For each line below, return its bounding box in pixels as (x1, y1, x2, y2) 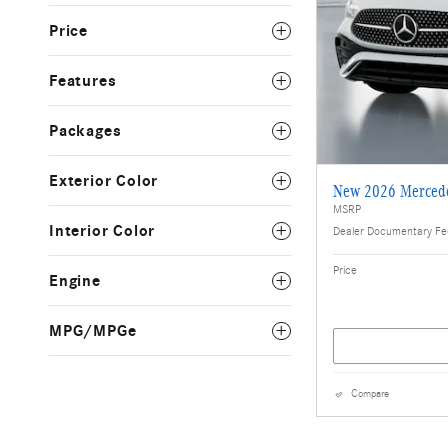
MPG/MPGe (49, 321, 137, 340)
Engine (49, 271, 101, 290)
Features (49, 71, 117, 90)
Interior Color (49, 221, 156, 240)
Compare (351, 387, 389, 400)
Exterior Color (49, 171, 159, 190)
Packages (49, 121, 122, 140)
